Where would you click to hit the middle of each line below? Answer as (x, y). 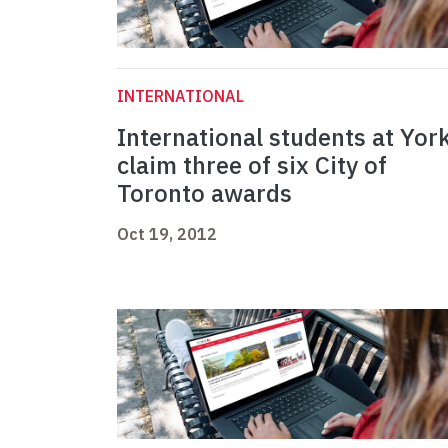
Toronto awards (204, 193)
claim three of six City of (252, 165)
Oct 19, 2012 (167, 234)
